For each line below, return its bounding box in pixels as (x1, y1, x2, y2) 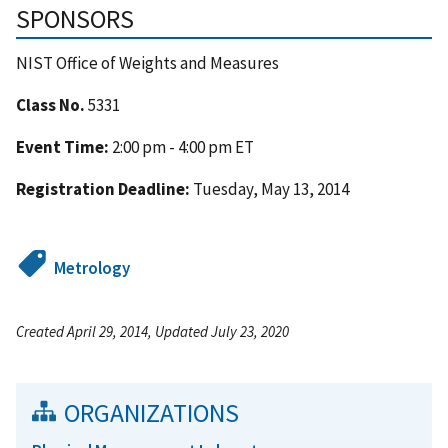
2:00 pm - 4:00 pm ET (109, 136, 254, 159)
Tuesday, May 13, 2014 (193, 178, 349, 201)
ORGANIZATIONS (64, 397, 239, 430)
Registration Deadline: (16, 178, 193, 201)
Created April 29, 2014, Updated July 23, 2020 (16, 322, 289, 342)
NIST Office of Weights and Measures (16, 52, 279, 75)
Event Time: (16, 136, 109, 159)
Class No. (16, 94, 85, 117)
